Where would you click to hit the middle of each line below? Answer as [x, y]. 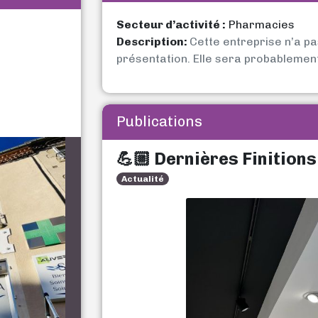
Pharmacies [260, 24]
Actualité [143, 179]
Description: [153, 42]
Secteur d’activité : [171, 24]
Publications [159, 121]
